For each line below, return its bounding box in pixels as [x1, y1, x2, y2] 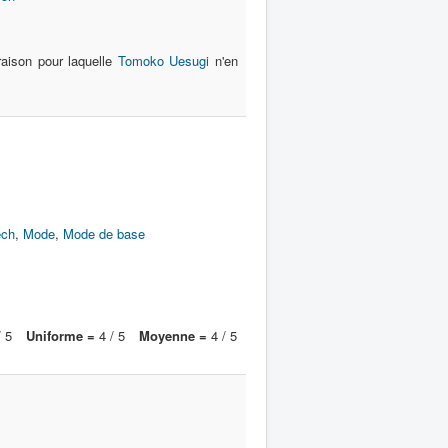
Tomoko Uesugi [117, 51, 210, 70]
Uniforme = [26, 326, 95, 345]
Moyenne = [139, 326, 207, 345]
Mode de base [63, 224, 146, 243]
